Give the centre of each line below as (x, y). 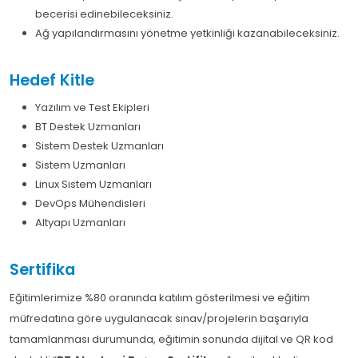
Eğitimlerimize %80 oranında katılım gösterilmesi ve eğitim (160, 298)
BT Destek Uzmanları (88, 127)
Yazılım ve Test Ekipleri (92, 108)
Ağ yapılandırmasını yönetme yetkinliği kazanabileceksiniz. (187, 34)
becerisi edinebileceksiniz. (104, 14)
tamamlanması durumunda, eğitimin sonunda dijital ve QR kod (171, 340)
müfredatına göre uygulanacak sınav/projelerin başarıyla (159, 319)
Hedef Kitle (52, 81)
